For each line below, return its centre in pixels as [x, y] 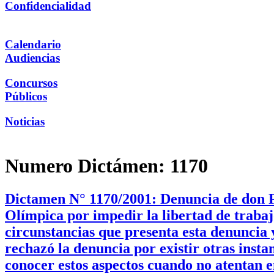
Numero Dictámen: [87, 166]
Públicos [26, 96]
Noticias [25, 121]
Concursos [31, 83]
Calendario [33, 45]
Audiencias [32, 58]
